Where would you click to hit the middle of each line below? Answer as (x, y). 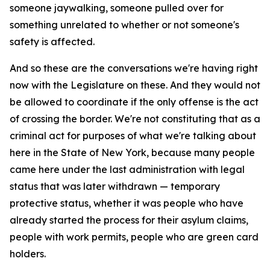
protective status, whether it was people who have (127, 203)
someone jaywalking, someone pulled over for (117, 8)
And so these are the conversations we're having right (134, 68)
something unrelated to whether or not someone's (124, 25)
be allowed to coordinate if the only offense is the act (134, 102)
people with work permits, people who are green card (134, 237)
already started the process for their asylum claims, (129, 220)
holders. (28, 254)
